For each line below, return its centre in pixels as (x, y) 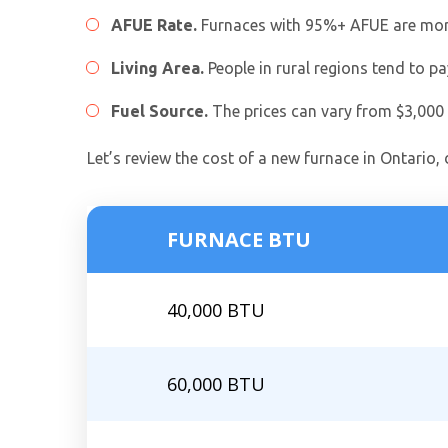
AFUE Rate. (154, 25)
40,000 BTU (216, 310)
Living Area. (157, 68)
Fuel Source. (159, 111)
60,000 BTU (216, 384)
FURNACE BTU (239, 240)
